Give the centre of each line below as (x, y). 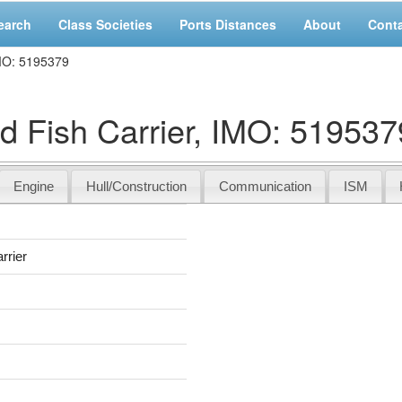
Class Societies (105, 24)
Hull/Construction (136, 186)
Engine (33, 186)
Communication (265, 186)
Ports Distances (228, 24)
